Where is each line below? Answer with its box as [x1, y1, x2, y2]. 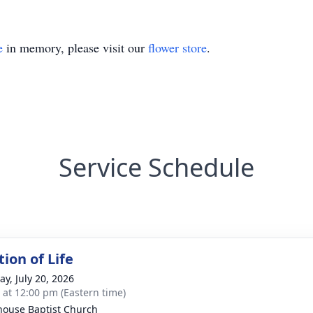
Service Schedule [59, 150, 254, 184]
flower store [148, 39, 207, 56]
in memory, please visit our [3, 39, 148, 56]
